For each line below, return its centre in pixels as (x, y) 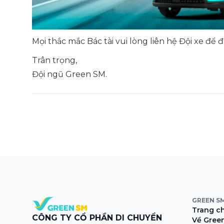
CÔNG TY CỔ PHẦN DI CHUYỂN (97, 217)
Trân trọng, (54, 60)
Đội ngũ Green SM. (69, 74)
